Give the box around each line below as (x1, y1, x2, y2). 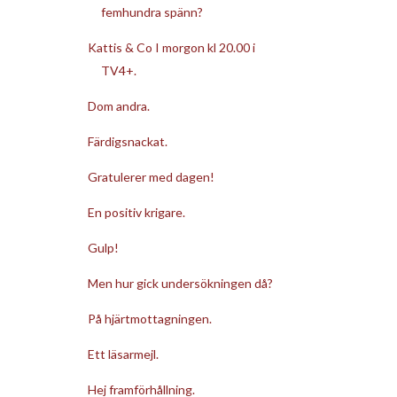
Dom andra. (87, 97, 150, 113)
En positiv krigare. (87, 204, 185, 220)
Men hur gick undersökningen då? (87, 275, 273, 291)
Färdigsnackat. (87, 133, 167, 149)
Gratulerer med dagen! (87, 168, 214, 184)
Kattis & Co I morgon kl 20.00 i (87, 39, 255, 55)
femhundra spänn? (100, 4, 203, 19)
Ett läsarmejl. (87, 346, 159, 362)
